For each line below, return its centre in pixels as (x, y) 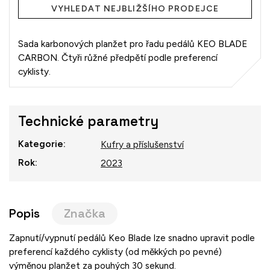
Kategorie (41, 143)
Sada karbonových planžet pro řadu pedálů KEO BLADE (133, 43)
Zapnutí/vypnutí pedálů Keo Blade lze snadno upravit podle (132, 237)
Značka (85, 213)
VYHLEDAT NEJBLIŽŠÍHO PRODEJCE (135, 8)
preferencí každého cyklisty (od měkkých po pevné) (115, 251)
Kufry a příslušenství (142, 144)
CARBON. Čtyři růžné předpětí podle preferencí (118, 57)
